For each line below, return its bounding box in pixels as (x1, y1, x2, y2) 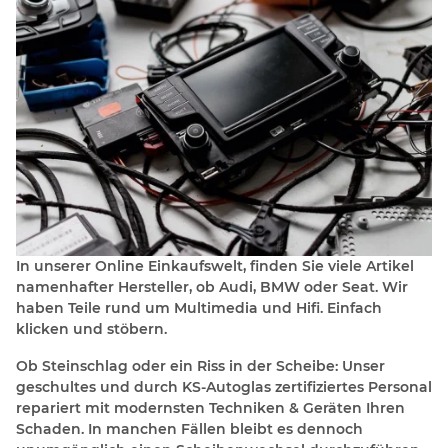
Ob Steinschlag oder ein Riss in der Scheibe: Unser (16, 357, 385, 376)
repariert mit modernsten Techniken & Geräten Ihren (16, 399, 405, 418)
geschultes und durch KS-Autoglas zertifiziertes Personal (16, 378, 432, 397)
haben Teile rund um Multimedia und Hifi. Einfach (16, 299, 382, 318)
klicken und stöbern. (16, 320, 167, 339)
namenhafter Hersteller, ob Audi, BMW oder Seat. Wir (16, 278, 408, 297)
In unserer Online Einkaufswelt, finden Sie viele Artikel (16, 257, 414, 276)
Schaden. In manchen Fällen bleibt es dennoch (16, 420, 363, 439)
